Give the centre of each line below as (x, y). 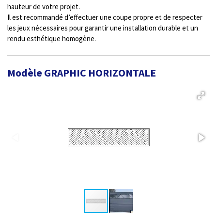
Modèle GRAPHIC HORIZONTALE (82, 73)
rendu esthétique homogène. (52, 39)
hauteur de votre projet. (44, 7)
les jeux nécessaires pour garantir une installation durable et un (103, 28)
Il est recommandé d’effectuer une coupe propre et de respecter (105, 17)
